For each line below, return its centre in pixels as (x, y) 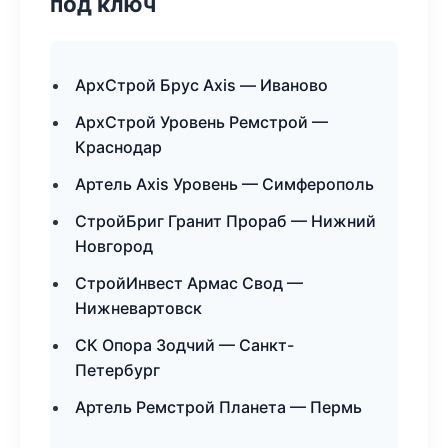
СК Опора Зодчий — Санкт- (184, 345)
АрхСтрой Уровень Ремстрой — (201, 122)
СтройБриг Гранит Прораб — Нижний (225, 221)
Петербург (117, 370)
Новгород (114, 246)
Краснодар (118, 147)
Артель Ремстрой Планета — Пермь (218, 407)
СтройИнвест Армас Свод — (189, 283)
